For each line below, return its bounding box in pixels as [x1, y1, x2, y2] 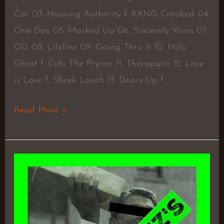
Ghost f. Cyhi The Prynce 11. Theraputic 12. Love [13, 59, 204, 69]
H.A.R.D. [13, 156, 45, 166]
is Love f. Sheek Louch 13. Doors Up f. [13, 75, 165, 85]
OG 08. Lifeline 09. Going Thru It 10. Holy [13, 42, 186, 52]
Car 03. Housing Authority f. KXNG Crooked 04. [13, 9, 209, 19]
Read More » [13, 105, 67, 115]
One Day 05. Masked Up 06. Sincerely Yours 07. [13, 26, 208, 36]
